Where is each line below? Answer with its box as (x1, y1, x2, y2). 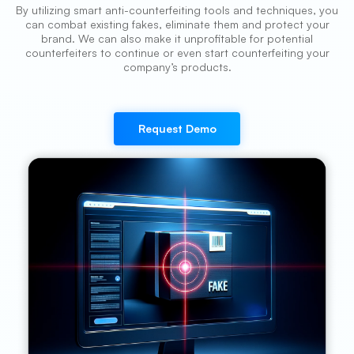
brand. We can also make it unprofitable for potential (41, 31, 313, 45)
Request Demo (137, 121, 217, 135)
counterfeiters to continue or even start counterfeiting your (24, 45, 330, 59)
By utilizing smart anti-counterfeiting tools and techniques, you (16, 2, 338, 17)
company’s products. (122, 59, 232, 73)
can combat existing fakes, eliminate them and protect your (24, 17, 330, 31)
